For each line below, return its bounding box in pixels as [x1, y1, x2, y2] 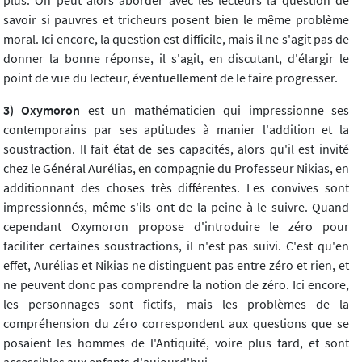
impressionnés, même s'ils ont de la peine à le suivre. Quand [3, 198, 349, 215]
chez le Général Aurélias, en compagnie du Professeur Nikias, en [3, 159, 349, 176]
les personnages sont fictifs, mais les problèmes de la [3, 295, 349, 312]
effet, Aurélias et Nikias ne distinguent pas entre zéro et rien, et [3, 256, 349, 273]
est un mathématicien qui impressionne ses [80, 101, 350, 118]
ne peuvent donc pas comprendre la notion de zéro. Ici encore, [3, 276, 349, 293]
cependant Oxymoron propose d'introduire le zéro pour [3, 217, 349, 234]
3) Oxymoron [3, 101, 81, 118]
